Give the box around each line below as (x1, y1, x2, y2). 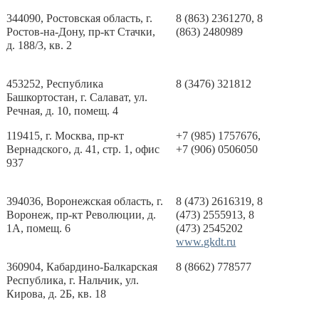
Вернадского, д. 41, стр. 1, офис (6, 143, 160, 155)
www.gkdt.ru (176, 236, 236, 248)
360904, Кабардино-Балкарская (6, 261, 158, 273)
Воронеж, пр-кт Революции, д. (6, 209, 157, 221)
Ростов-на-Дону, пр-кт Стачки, (6, 26, 156, 38)
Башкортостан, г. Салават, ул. (6, 91, 148, 103)
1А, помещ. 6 (6, 222, 71, 234)
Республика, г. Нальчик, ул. (6, 274, 140, 286)
